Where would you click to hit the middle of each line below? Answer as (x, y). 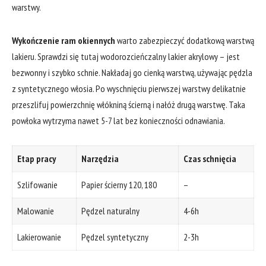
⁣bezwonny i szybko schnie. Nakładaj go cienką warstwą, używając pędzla (132, 72)
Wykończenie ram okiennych (64, 40)
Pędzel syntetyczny (115, 237)
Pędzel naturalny (110, 211)
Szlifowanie (37, 185)
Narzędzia (100, 159)
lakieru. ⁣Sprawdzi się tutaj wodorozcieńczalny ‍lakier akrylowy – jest (126, 56)
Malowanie (36, 211)
